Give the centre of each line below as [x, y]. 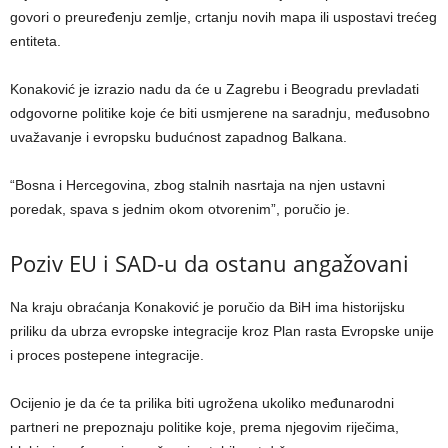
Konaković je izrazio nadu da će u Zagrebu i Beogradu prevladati [214, 89]
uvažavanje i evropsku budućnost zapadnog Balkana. [178, 137]
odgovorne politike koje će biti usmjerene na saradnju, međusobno [220, 113]
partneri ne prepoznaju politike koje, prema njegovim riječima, [204, 427]
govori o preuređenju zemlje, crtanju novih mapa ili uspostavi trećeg [223, 17]
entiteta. [35, 41]
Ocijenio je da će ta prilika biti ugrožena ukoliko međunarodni [202, 403]
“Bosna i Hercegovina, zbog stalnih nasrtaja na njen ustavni [197, 185]
